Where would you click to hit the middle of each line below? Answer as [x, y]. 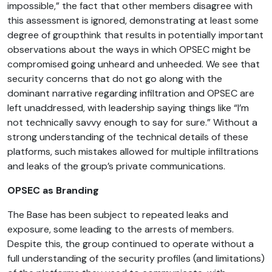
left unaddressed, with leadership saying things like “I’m [128, 107]
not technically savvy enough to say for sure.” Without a [132, 122]
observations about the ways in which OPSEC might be [129, 49]
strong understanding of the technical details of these [128, 137]
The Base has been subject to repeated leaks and [118, 214]
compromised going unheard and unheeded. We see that [134, 64]
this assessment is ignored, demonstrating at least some [133, 20]
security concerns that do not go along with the [115, 78]
